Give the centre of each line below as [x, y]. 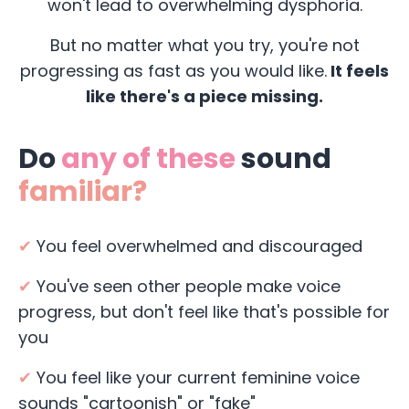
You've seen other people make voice [186, 287]
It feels [358, 71]
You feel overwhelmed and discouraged [197, 246]
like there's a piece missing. [204, 97]
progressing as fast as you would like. [173, 71]
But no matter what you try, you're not [204, 46]
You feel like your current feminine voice [196, 378]
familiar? [83, 192]
